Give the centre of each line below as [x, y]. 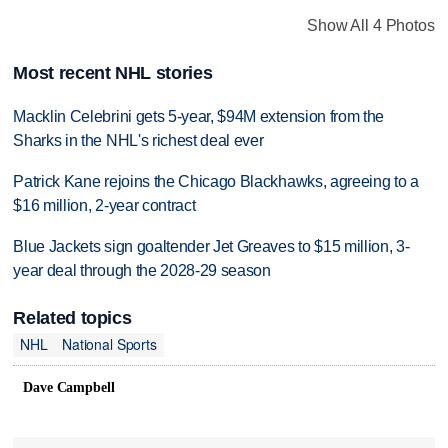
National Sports [109, 344]
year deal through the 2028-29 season [142, 270]
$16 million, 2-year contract [104, 205]
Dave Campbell [69, 387]
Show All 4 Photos [371, 25]
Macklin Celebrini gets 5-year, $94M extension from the [199, 116]
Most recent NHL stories [113, 72]
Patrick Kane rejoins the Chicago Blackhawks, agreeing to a [216, 181]
